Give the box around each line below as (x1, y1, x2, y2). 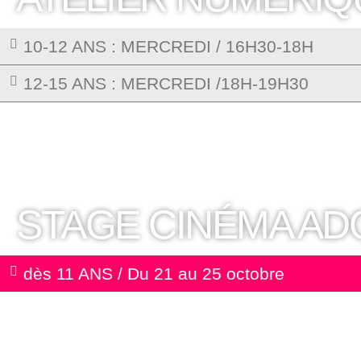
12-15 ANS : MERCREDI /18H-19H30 (23, 74, 309, 93)
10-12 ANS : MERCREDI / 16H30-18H (23, 37, 313, 56)
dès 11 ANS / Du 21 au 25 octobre (23, 264, 284, 284)
